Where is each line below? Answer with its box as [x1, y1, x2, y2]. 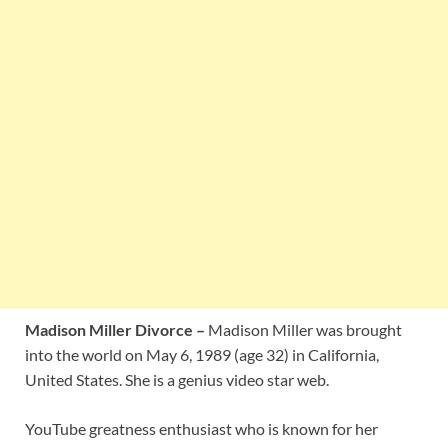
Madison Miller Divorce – [25, 320, 205, 340]
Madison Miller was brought [205, 320, 402, 340]
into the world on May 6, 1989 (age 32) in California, [25, 345, 379, 365]
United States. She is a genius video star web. [25, 370, 329, 390]
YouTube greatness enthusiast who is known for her [25, 419, 378, 439]
